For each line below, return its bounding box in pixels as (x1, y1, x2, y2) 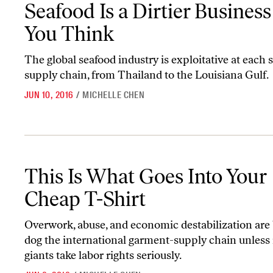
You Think (24, 21, 114, 47)
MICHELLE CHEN (82, 89, 145, 102)
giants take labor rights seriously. (24, 249, 182, 263)
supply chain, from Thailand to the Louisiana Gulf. (24, 68, 269, 82)
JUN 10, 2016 (24, 89, 74, 102)
